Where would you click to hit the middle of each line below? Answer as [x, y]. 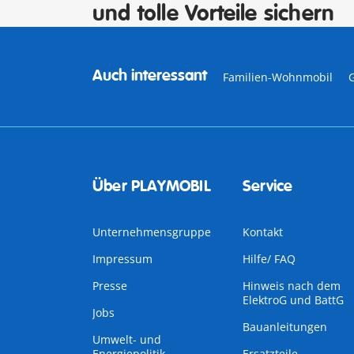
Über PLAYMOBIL [152, 186]
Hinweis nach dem [291, 286]
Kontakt [262, 232]
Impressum [122, 259]
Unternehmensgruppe [152, 232]
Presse [110, 286]
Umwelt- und [127, 339]
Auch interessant [150, 75]
